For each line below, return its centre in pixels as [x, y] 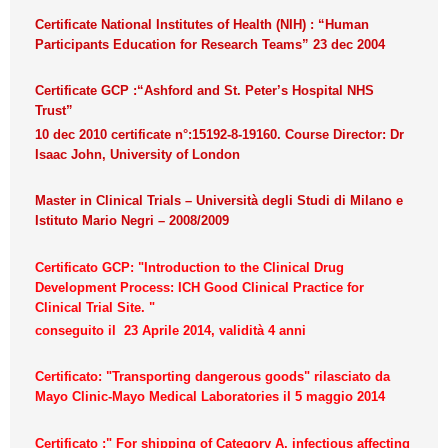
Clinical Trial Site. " [99, 307]
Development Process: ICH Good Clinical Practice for [199, 287]
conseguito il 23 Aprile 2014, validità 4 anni [170, 330]
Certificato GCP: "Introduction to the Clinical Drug [189, 267]
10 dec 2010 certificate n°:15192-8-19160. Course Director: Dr [219, 134]
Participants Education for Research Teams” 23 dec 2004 [210, 44]
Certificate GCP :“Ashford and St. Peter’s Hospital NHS [204, 91]
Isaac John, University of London [137, 154]
